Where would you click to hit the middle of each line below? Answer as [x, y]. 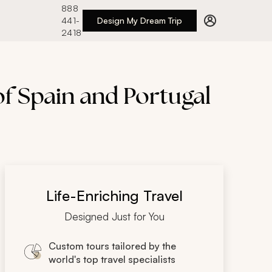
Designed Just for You [114, 216]
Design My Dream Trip [139, 20]
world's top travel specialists [112, 259]
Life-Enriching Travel [114, 195]
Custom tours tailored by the [112, 246]
